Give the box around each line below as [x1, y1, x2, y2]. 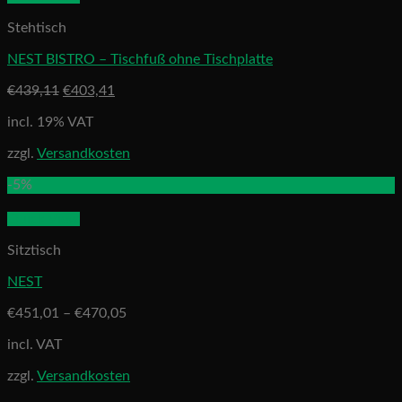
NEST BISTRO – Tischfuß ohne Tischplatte [7, 52, 273, 67]
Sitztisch [7, 243, 61, 258]
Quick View [7, 212, 80, 227]
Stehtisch [7, 21, 66, 36]
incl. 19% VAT [7, 115, 93, 130]
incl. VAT [7, 337, 62, 353]
